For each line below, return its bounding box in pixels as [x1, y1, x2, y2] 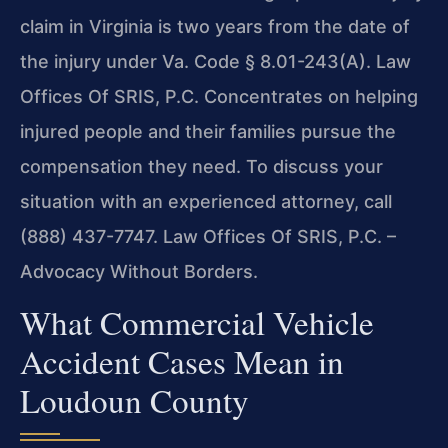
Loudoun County [20, 378, 249, 423]
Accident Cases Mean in [20, 339, 344, 384]
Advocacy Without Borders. [20, 260, 258, 282]
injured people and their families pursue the [20, 120, 396, 142]
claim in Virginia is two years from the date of [20, 15, 410, 37]
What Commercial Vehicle [20, 300, 374, 345]
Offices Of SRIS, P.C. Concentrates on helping [20, 85, 418, 107]
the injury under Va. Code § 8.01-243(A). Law [20, 50, 411, 72]
